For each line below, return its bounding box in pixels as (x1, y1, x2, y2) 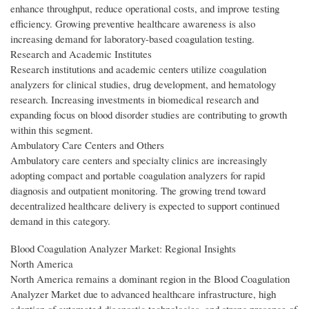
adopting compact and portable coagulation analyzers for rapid (10, 168, 265, 183)
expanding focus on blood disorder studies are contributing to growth (10, 108, 287, 122)
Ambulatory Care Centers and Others (10, 138, 164, 152)
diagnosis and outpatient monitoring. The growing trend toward (10, 183, 266, 198)
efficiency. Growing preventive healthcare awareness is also (10, 17, 255, 31)
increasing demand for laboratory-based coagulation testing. (10, 32, 255, 46)
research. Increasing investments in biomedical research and (10, 92, 259, 107)
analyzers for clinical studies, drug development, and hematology (10, 77, 276, 92)
